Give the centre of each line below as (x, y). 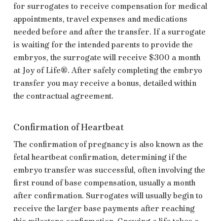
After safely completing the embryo (137, 70)
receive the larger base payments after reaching (104, 208)
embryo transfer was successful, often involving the (109, 169)
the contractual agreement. (63, 95)
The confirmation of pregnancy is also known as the (108, 144)
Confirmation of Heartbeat (68, 127)
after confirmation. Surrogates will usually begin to (108, 195)
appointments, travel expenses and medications (100, 18)
